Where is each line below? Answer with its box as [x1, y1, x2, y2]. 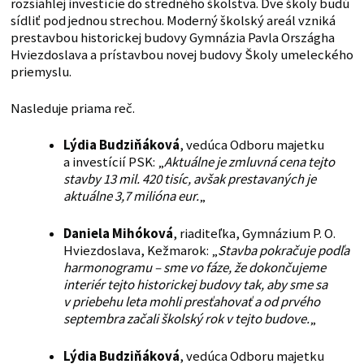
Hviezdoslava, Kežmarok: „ [63, 242, 218, 260]
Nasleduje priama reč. [10, 100, 135, 118]
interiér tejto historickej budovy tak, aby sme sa [63, 276, 327, 294]
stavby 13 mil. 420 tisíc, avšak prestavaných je [63, 171, 316, 188]
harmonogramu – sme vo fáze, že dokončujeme [63, 259, 326, 277]
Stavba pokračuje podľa [217, 242, 349, 260]
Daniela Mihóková [63, 225, 173, 243]
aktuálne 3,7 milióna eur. [63, 188, 199, 206]
